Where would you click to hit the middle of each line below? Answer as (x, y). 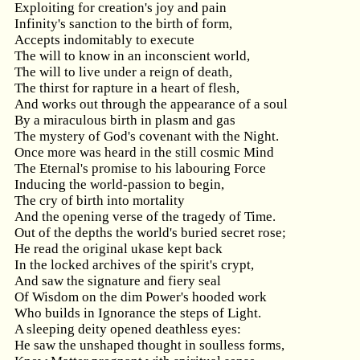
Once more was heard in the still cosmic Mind (144, 152)
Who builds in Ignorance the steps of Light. (138, 313)
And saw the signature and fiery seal (118, 281)
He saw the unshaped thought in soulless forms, (149, 345)
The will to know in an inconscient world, (132, 56)
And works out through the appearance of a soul (151, 104)
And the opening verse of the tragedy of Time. (145, 217)
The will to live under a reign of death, (123, 72)
